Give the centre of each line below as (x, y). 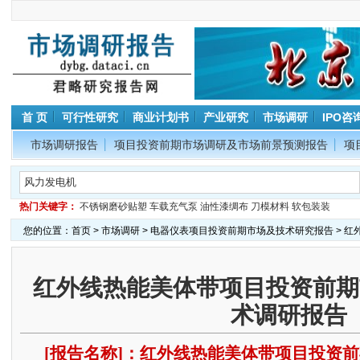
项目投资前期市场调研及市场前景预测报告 (221, 145)
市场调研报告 (64, 145)
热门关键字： (48, 207)
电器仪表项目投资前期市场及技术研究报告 (241, 231)
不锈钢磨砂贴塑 (113, 207)
